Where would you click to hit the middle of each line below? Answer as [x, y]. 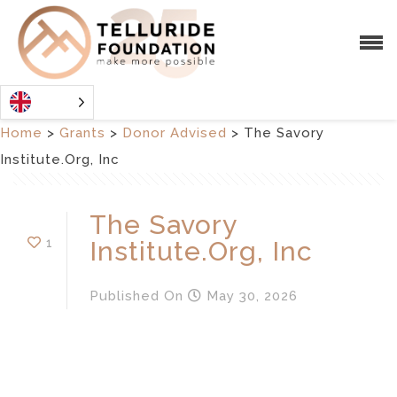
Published [125, 296]
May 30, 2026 [250, 296]
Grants [82, 132]
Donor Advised [175, 132]
